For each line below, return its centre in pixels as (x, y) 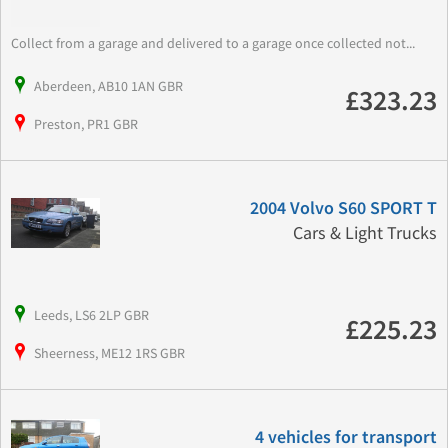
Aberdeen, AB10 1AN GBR (108, 86)
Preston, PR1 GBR (86, 124)
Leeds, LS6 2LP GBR (91, 315)
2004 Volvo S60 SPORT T (343, 209)
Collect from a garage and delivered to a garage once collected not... (213, 43)
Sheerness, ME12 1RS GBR (109, 353)
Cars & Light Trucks (364, 234)
